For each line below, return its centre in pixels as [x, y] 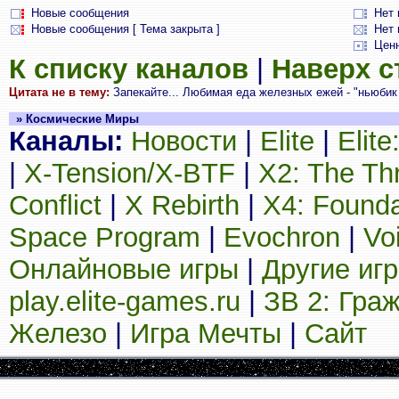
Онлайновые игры [124, 269]
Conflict [55, 205]
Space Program [105, 237]
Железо [58, 334]
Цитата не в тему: [59, 92]
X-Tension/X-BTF [130, 173]
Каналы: [66, 141]
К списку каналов [129, 69]
